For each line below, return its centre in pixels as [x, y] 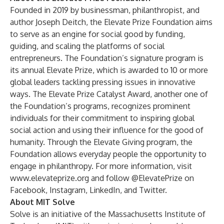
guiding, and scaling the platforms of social [87, 46]
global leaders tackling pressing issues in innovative [103, 82]
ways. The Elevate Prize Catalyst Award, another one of [109, 94]
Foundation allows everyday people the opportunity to [108, 154]
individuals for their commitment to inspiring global [102, 118]
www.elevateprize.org [49, 178]
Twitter [152, 190]
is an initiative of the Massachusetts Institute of [118, 214]
